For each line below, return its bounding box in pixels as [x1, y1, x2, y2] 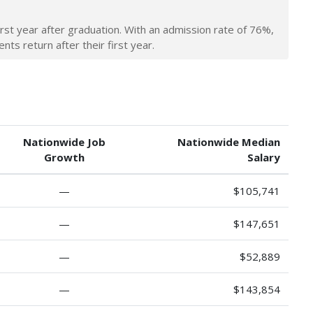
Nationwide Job [23, 134, 105, 149]
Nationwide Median [177, 134, 280, 149]
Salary [247, 150, 280, 164]
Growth [44, 150, 85, 164]
